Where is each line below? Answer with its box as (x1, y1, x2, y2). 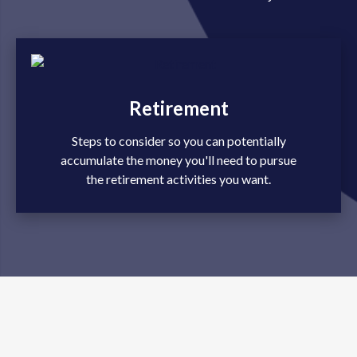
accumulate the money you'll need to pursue (61, 152, 296, 167)
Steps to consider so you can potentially (71, 133, 286, 148)
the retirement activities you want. (86, 171, 271, 186)
